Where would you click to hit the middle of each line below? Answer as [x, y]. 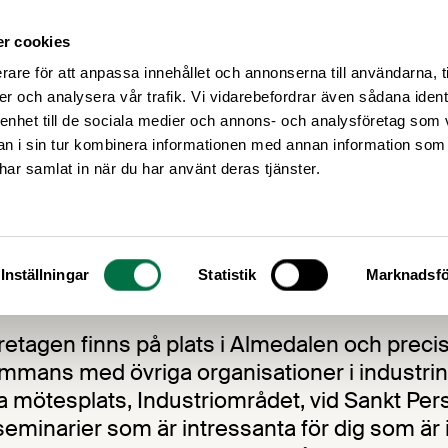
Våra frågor [391, 46]
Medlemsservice [247, 46]
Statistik [227, 274]
